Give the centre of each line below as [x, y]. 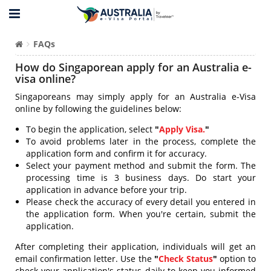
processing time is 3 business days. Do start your [141, 178]
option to [237, 259]
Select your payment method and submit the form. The [141, 165]
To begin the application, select [90, 129]
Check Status [185, 259]
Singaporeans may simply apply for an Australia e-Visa [135, 96]
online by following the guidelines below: [100, 109]
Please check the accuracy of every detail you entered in [141, 202]
